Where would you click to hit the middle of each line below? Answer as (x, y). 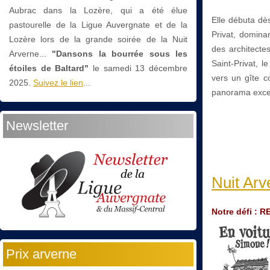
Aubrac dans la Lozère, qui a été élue (98, 10)
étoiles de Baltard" (49, 68)
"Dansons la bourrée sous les (120, 53)
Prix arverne (41, 254)
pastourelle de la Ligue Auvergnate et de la (98, 24)
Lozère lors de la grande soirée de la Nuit (98, 39)
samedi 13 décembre (146, 68)
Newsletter (37, 125)
